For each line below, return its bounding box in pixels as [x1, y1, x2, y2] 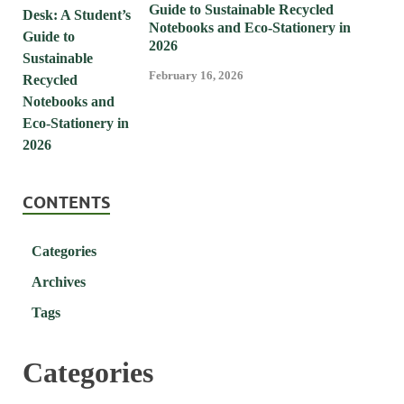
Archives [32, 273, 86, 289]
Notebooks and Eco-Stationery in [149, 19, 351, 35]
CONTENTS [23, 192, 110, 212]
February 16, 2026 [149, 68, 243, 82]
